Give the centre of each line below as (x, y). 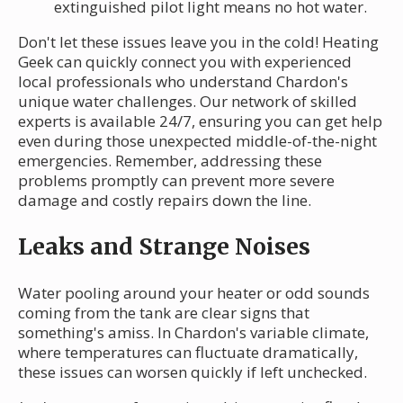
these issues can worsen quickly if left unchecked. (193, 372)
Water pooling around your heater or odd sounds (194, 292)
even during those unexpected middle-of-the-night (197, 140)
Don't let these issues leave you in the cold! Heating (198, 41)
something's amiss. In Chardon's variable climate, (193, 332)
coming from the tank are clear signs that (164, 312)
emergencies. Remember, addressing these (170, 160)
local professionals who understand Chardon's (183, 81)
